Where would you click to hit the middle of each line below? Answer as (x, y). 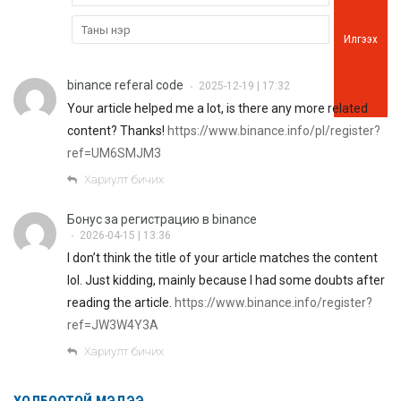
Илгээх (361, 39)
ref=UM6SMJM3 (114, 154)
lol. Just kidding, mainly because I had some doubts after (226, 281)
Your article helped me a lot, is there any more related (218, 109)
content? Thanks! (117, 131)
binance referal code (125, 85)
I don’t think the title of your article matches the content (222, 258)
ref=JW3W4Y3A (113, 325)
